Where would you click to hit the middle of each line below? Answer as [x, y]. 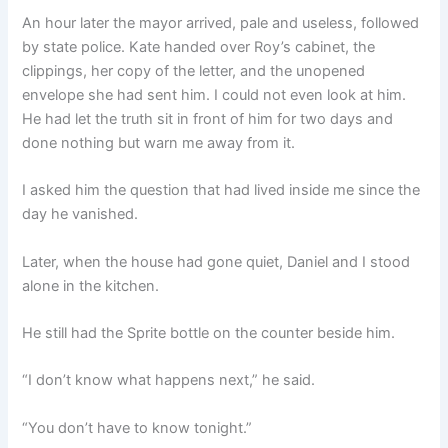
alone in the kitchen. [91, 285]
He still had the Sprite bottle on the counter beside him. [209, 332]
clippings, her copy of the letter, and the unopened [194, 70]
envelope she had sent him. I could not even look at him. [214, 94]
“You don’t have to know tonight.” [137, 427]
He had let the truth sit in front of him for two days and [208, 118]
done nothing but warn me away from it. [159, 142]
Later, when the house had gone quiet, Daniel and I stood [216, 261]
